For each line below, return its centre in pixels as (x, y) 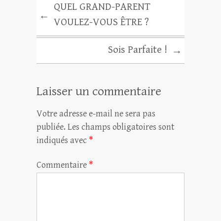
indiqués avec (63, 140)
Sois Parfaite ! (138, 50)
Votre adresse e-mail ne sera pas (96, 114)
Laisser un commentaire (99, 91)
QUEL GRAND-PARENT (102, 7)
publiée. (51, 127)
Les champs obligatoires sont (121, 127)
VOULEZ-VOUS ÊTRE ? (101, 22)
